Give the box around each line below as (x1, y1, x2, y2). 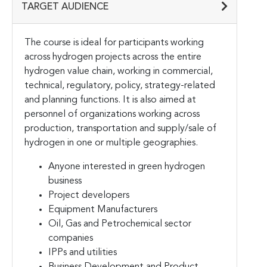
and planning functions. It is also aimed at (24, 95, 196, 105)
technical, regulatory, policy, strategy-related (24, 80, 215, 91)
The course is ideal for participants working (24, 38, 204, 48)
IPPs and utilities (48, 247, 117, 257)
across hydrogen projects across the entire (24, 52, 201, 62)
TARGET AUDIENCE (21, 2, 108, 12)
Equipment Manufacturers (48, 204, 157, 215)
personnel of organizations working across (24, 109, 200, 119)
